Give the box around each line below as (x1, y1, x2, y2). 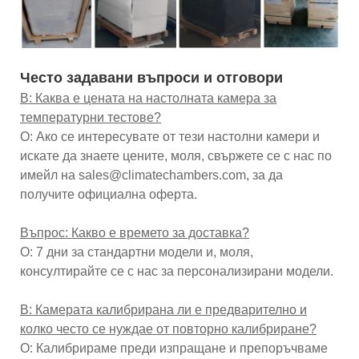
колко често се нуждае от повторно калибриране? (20, 321, 317, 336)
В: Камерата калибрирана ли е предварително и (20, 302, 307, 317)
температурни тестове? (20, 110, 161, 124)
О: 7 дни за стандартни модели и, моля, (20, 244, 253, 259)
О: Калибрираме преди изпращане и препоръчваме (20, 341, 328, 355)
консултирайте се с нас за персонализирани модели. (20, 264, 333, 278)
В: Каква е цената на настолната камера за (20, 91, 276, 105)
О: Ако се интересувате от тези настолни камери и (20, 129, 320, 143)
